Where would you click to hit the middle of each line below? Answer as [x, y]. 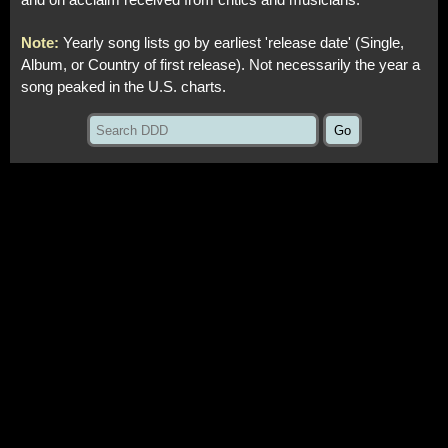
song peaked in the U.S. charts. [123, 87]
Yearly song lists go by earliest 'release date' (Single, [233, 43]
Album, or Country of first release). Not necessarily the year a [220, 65]
